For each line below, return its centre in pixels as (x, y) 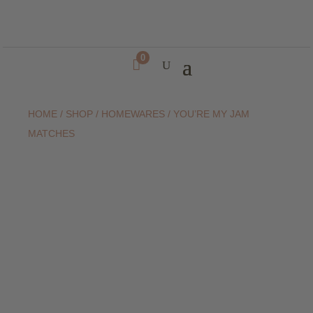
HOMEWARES (133, 114)
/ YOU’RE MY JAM (207, 114)
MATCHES (51, 133)
